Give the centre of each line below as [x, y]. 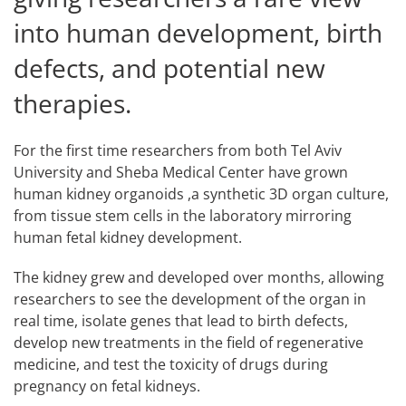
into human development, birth [198, 32]
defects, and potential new [169, 68]
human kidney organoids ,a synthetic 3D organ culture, [201, 193]
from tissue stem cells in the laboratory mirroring [183, 215]
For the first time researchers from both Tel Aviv [178, 150]
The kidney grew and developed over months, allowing [199, 277]
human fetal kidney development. [128, 237]
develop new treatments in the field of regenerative [188, 342]
